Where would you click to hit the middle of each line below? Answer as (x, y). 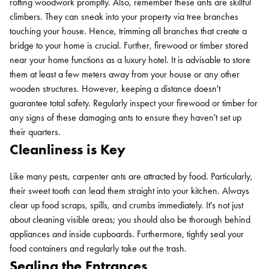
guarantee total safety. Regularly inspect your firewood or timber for (134, 103)
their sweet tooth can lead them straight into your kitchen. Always (129, 191)
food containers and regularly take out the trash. (98, 248)
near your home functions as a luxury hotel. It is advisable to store (130, 60)
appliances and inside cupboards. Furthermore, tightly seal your (127, 234)
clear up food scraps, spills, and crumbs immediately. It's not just (126, 205)
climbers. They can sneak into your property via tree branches (124, 17)
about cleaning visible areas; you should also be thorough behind (130, 219)
